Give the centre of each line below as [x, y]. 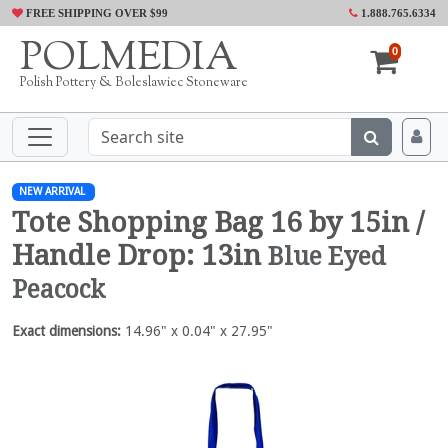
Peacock [58, 289]
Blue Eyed [327, 256]
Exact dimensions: [66, 330]
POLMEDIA [129, 59]
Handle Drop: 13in [140, 255]
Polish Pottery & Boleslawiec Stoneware [134, 83]
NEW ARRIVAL [51, 191]
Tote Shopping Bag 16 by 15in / [218, 222]
